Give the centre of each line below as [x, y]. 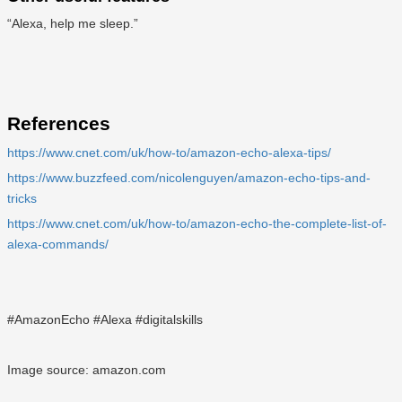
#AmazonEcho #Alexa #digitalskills [105, 320]
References [59, 123]
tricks [22, 199]
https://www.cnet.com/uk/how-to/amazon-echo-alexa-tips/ [169, 153]
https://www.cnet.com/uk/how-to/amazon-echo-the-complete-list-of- [197, 224]
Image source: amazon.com [87, 370]
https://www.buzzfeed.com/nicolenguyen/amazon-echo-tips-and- [189, 178]
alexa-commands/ [58, 245]
